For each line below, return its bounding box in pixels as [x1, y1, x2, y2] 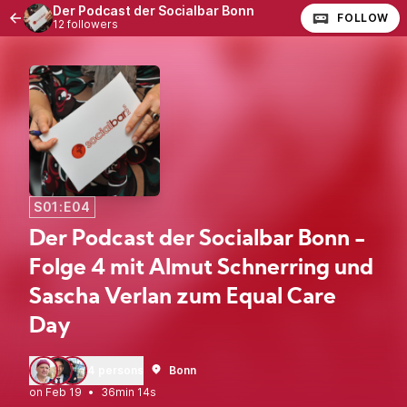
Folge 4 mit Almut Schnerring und [29, 258, 373, 280]
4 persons [87, 363, 144, 377]
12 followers [53, 17, 118, 31]
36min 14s [101, 385, 156, 399]
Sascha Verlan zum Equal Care [29, 287, 336, 309]
